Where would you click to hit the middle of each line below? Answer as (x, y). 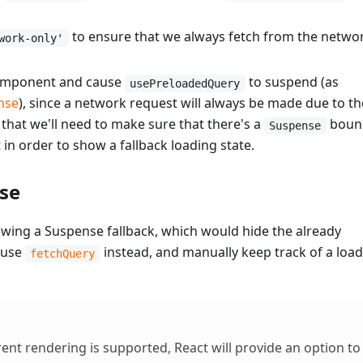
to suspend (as (292, 82)
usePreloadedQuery (185, 83)
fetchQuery (63, 253)
